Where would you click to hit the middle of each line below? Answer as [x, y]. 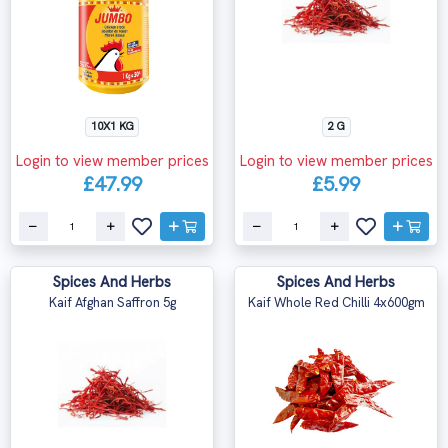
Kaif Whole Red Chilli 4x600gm [336, 302]
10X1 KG [112, 125]
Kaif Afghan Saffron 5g [112, 302]
